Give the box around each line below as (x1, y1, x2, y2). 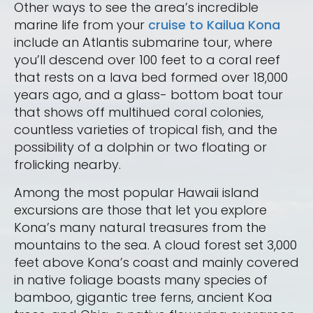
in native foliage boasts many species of (14, 271, 268, 289)
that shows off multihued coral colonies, (14, 103, 263, 122)
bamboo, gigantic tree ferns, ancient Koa (14, 289, 272, 307)
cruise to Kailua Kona (148, 16, 280, 34)
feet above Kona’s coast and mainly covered (14, 254, 299, 272)
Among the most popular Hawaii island (14, 184, 259, 202)
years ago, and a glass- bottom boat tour (14, 86, 283, 104)
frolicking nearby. (14, 156, 121, 174)
